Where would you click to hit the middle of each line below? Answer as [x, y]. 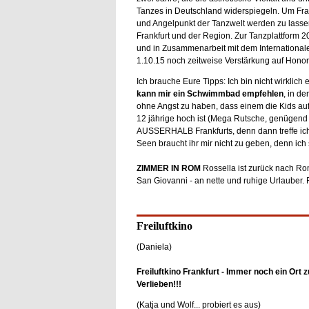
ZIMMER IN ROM [168, 168]
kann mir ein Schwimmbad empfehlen [210, 94]
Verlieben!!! [159, 284]
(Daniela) [154, 247]
